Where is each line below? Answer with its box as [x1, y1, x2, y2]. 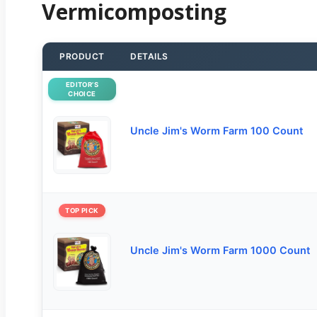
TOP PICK [65, 206, 99, 214]
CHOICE [68, 89, 96, 98]
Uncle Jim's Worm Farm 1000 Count [130, 244, 311, 258]
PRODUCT [59, 50, 105, 62]
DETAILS [130, 50, 168, 62]
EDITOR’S [65, 80, 99, 88]
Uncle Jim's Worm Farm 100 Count [130, 125, 304, 138]
